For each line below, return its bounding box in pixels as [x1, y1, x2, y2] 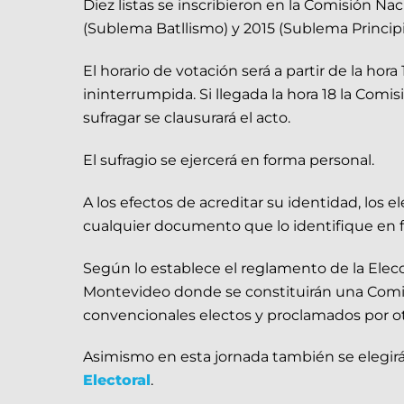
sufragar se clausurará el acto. [83, 109, 290, 127]
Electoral [83, 372, 151, 390]
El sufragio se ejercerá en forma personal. [83, 151, 374, 170]
